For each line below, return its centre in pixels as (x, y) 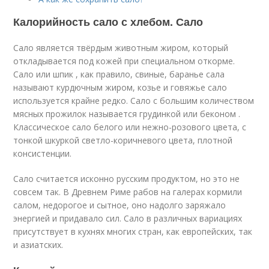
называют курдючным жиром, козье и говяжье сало (120, 87)
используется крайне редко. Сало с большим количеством (134, 101)
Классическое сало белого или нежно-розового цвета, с (130, 127)
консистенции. (43, 153)
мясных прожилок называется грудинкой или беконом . (127, 114)
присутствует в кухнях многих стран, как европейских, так (133, 231)
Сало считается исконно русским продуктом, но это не (127, 179)
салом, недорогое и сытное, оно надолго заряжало (120, 205)
